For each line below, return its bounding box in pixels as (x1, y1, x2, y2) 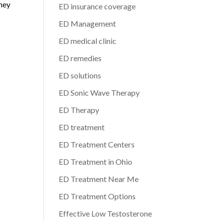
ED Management (59, 19, 116, 28)
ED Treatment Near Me (59, 174, 139, 184)
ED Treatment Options (59, 191, 136, 201)
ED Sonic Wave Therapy (59, 88, 140, 97)
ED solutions (59, 71, 102, 80)
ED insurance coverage (59, 1, 136, 11)
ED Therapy (59, 105, 100, 114)
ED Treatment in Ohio (59, 157, 133, 166)
